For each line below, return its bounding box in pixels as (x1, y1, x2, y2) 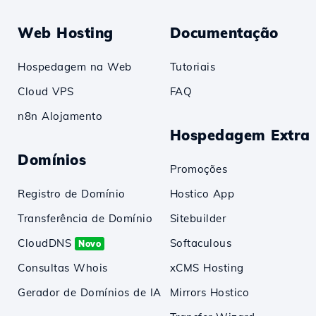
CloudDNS (18, 236, 71, 250)
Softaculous (169, 236, 232, 250)
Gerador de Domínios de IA (18, 286, 162, 299)
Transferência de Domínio (18, 212, 152, 225)
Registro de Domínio (18, 187, 126, 200)
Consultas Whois (18, 261, 108, 274)
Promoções (169, 162, 228, 176)
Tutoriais (169, 60, 216, 73)
